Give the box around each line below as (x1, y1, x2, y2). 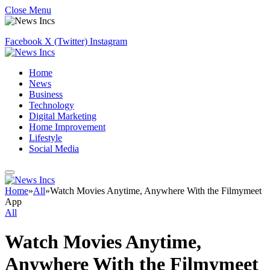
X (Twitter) (45, 36, 87, 46)
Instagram (90, 36, 127, 46)
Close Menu (5, 5, 51, 15)
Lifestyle (29, 133, 62, 143)
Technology (29, 100, 74, 110)
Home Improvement (29, 122, 105, 132)
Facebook (5, 36, 42, 46)
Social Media (29, 143, 79, 154)
